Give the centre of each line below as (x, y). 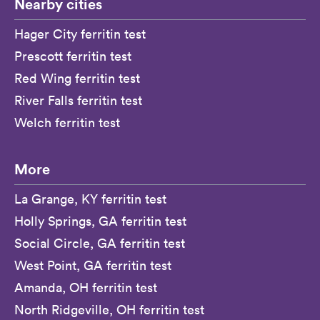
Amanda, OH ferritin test (86, 287)
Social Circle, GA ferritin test (100, 243)
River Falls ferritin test (78, 100)
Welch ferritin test (67, 122)
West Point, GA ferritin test (93, 265)
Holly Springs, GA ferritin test (100, 221)
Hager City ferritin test (80, 34)
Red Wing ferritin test (77, 78)
